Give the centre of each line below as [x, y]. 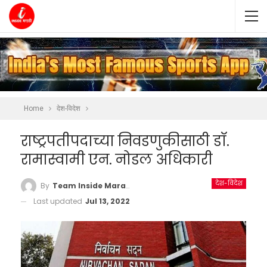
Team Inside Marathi [89, 185]
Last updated [59, 201]
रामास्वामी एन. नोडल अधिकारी [117, 159]
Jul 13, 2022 [108, 201]
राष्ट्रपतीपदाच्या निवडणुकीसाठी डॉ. [125, 141]
